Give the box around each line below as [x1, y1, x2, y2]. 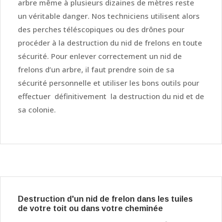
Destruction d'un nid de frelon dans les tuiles [18, 194, 193, 203]
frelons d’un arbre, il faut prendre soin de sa [18, 64, 174, 74]
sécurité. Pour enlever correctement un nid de [18, 51, 182, 61]
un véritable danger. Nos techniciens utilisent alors [18, 10, 200, 21]
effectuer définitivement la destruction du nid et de [18, 91, 204, 101]
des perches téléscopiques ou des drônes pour [18, 24, 184, 34]
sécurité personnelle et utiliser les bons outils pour [18, 77, 199, 88]
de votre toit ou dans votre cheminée [18, 204, 163, 213]
